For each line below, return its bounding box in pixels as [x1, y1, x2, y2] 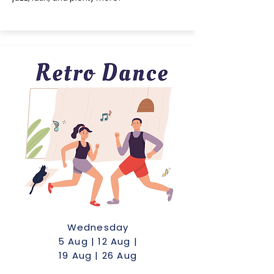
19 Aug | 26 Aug [59, 249, 137, 262]
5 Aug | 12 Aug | [57, 235, 138, 248]
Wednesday [67, 221, 129, 234]
